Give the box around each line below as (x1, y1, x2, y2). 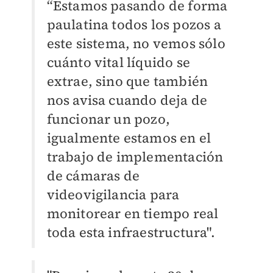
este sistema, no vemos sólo (46, 34, 225, 53)
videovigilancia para (46, 185, 180, 204)
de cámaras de (46, 166, 140, 185)
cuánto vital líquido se (46, 53, 191, 72)
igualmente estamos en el (46, 129, 211, 147)
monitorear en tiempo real (46, 204, 219, 223)
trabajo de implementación (46, 147, 224, 166)
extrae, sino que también (46, 72, 208, 91)
